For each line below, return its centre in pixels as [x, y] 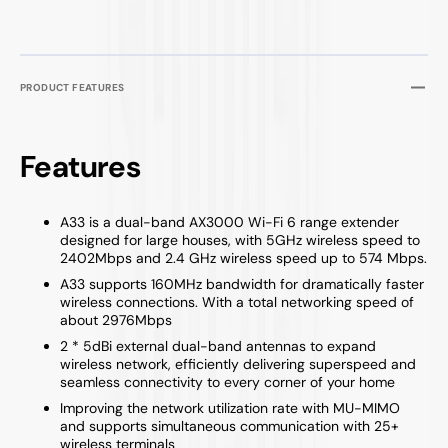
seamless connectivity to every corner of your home [227, 381]
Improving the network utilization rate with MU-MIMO [230, 407]
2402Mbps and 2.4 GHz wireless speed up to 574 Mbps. [243, 257]
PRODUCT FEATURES [72, 88]
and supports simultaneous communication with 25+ [229, 425]
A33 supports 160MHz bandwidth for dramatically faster [242, 283]
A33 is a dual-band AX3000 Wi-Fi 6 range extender [229, 221]
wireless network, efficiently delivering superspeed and [238, 363]
